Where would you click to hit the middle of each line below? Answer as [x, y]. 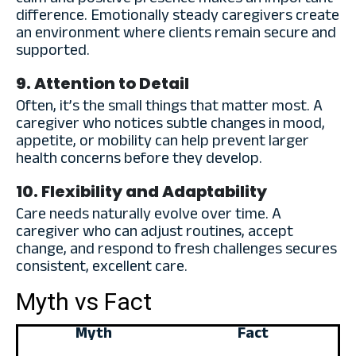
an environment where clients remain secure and [176, 35]
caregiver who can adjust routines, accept [155, 233]
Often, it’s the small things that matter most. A [169, 108]
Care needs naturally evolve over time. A [149, 216]
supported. [53, 52]
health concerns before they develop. [139, 160]
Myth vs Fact [84, 301]
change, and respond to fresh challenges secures [176, 251]
